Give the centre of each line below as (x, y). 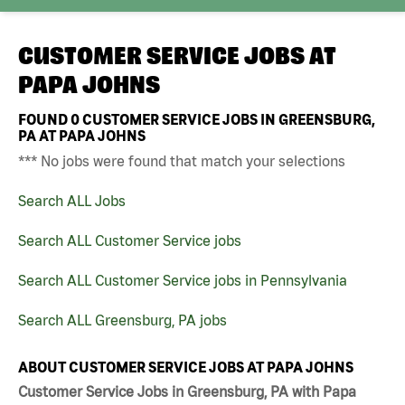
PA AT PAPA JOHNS (82, 135)
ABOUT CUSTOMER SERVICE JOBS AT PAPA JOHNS (186, 367)
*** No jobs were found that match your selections (182, 160)
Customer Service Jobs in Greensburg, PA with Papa (187, 392)
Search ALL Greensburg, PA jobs (122, 320)
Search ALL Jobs (72, 200)
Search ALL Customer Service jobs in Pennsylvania (183, 280)
